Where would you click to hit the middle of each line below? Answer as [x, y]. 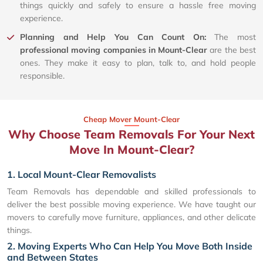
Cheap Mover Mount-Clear [131, 119]
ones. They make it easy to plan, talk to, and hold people [138, 63]
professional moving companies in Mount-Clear [114, 50]
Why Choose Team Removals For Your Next [131, 134]
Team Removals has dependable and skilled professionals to [131, 192]
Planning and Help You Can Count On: [117, 37]
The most [235, 37]
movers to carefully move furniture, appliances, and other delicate [131, 218]
